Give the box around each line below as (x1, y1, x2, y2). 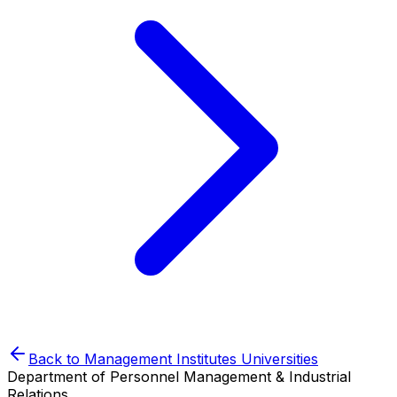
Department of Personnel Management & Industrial (7, 368, 351, 385)
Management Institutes (84, 350, 237, 368)
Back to (28, 350, 84, 368)
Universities (237, 350, 318, 368)
